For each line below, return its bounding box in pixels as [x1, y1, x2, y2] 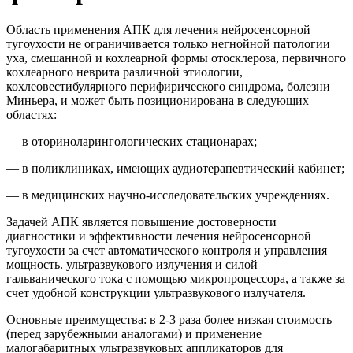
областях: [6, 107, 57, 121]
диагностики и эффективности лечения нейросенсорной [6, 229, 311, 243]
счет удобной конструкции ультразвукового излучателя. [6, 285, 306, 299]
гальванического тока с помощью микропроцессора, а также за [6, 271, 345, 285]
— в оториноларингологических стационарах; [6, 134, 257, 148]
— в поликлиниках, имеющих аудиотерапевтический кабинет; [6, 161, 344, 175]
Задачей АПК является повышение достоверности [6, 214, 277, 229]
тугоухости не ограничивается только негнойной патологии [6, 36, 330, 50]
